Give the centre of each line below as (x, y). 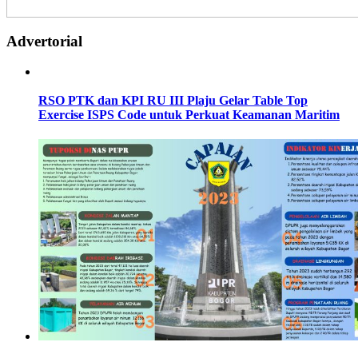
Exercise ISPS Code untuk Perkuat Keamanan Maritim (189, 114)
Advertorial (44, 41)
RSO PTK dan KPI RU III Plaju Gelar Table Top (173, 100)
